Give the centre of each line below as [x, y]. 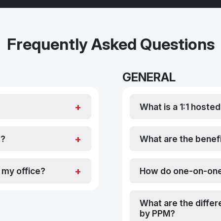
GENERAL [149, 77]
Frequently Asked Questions [110, 44]
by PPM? [157, 214]
